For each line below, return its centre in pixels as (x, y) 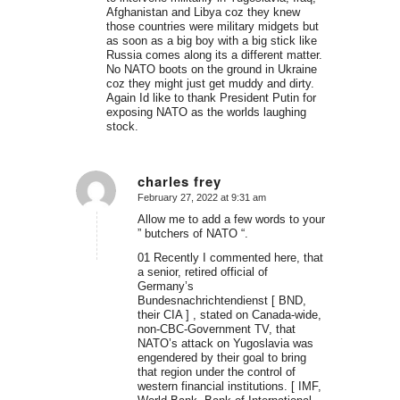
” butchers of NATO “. (192, 233)
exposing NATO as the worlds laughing (206, 112)
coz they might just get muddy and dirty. (210, 84)
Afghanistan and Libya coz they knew (203, 12)
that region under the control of (216, 371)
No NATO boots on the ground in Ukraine (211, 70)
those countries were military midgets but (212, 27)
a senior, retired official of (202, 271)
